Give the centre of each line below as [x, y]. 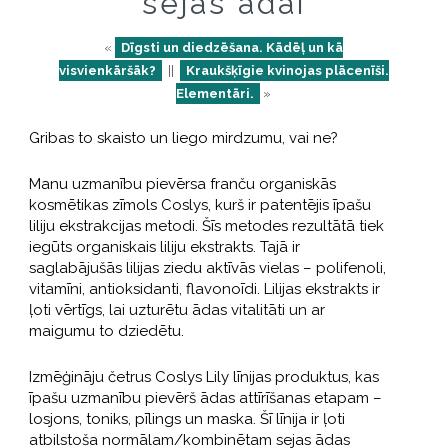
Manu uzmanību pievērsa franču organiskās [182, 183]
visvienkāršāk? [107, 70]
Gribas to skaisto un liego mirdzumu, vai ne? [183, 137]
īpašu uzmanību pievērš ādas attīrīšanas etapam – [205, 397]
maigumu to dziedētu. [106, 330]
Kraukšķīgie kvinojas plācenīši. [287, 70]
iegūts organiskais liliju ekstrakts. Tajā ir [164, 246]
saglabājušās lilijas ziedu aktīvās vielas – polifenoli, [207, 267]
